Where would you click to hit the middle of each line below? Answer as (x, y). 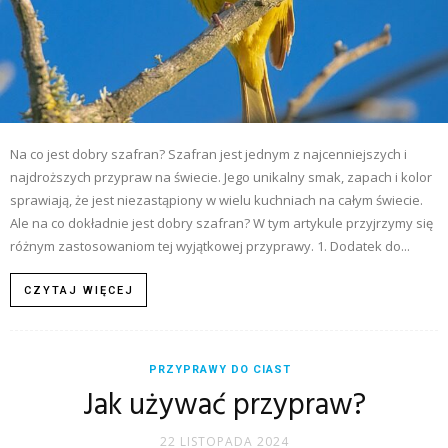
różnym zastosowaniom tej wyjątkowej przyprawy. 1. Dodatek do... (210, 245)
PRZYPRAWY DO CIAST (220, 369)
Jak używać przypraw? (224, 405)
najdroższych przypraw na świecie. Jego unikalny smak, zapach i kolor (221, 176)
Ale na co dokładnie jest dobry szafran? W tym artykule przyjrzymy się (221, 222)
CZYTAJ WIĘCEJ (79, 290)
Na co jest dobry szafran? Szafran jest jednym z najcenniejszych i (208, 153)
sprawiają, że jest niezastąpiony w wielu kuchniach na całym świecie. (216, 199)
